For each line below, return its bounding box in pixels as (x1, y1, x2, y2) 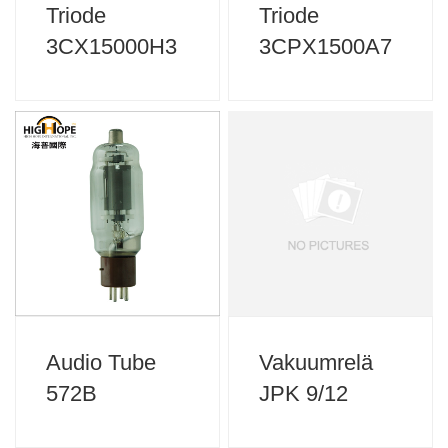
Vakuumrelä (259, 350, 374, 376)
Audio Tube (46, 350, 156, 376)
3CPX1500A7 (259, 34, 393, 60)
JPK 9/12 (259, 381, 349, 407)
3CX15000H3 (46, 34, 177, 60)
